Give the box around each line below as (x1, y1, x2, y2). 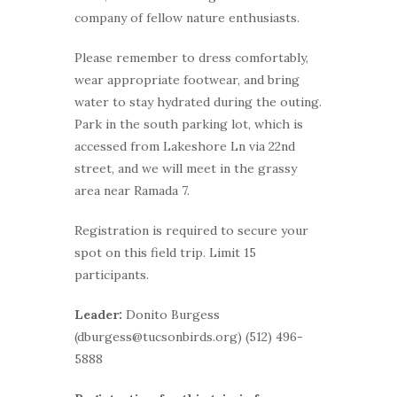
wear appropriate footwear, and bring (74, 71, 300, 88)
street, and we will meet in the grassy (74, 160, 297, 176)
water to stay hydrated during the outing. (74, 93, 322, 110)
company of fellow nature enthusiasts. (74, 9, 300, 26)
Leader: (74, 306, 122, 323)
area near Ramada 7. (74, 182, 190, 198)
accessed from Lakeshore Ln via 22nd (74, 137, 295, 154)
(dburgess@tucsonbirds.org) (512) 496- (74, 328, 303, 345)
